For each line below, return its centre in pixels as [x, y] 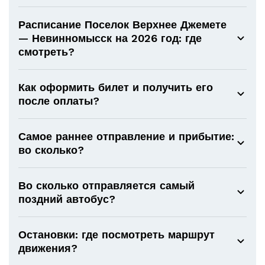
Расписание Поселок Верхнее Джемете [122, 25]
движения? [48, 248]
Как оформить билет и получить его [116, 87]
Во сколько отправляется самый [106, 185]
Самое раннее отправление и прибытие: [126, 136]
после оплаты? [59, 101]
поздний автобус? [67, 199]
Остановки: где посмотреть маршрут [117, 235]
